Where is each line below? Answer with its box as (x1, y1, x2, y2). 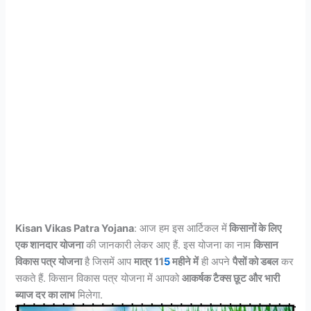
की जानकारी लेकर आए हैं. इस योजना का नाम (83, 239, 254, 252)
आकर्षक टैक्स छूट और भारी (182, 272, 280, 285)
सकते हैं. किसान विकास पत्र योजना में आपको (15, 272, 183, 285)
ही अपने (199, 255, 233, 269)
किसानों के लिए (227, 222, 283, 235)
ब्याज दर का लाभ (15, 289, 76, 302)
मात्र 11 (134, 255, 165, 269)
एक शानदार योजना (15, 239, 84, 252)
